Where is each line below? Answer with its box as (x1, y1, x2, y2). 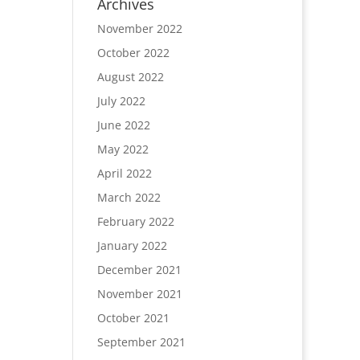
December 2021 (96, 262, 182, 277)
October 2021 (96, 310, 170, 325)
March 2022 (96, 190, 161, 205)
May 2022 (96, 141, 149, 157)
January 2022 (96, 238, 167, 253)
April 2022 (96, 166, 152, 181)
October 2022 (96, 45, 170, 60)
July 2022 (96, 93, 145, 108)
